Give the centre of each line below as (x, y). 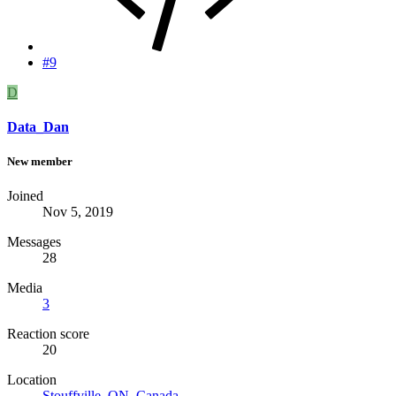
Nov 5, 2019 (78, 212)
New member (40, 162)
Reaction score (48, 334)
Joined (25, 196)
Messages (34, 242)
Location (32, 380)
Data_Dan (38, 126)
